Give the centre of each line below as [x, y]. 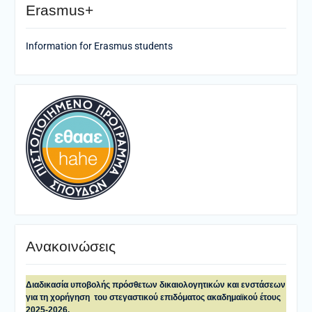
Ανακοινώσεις [70, 246]
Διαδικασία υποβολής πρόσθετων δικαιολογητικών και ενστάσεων [155, 284]
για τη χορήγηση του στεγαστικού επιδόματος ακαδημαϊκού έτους [153, 297]
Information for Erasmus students [99, 46]
